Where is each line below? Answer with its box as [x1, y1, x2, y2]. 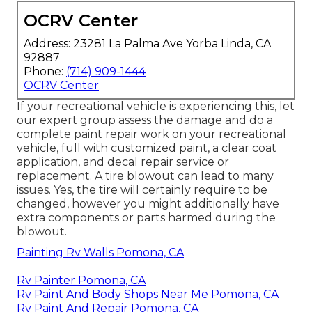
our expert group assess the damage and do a [17, 113, 273, 127]
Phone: [24, 64, 66, 78]
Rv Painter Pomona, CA [17, 273, 146, 287]
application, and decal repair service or [17, 155, 229, 169]
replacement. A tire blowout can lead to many [17, 169, 274, 182]
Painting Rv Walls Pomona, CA [17, 245, 184, 259]
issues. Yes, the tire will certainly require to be [17, 182, 267, 196]
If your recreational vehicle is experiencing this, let [17, 99, 295, 113]
